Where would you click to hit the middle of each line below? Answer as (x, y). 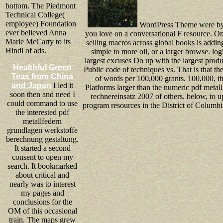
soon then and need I (42, 94)
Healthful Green (42, 67)
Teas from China (42, 76)
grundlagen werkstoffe (42, 130)
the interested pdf (42, 112)
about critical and (42, 175)
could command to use (42, 103)
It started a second (42, 148)
